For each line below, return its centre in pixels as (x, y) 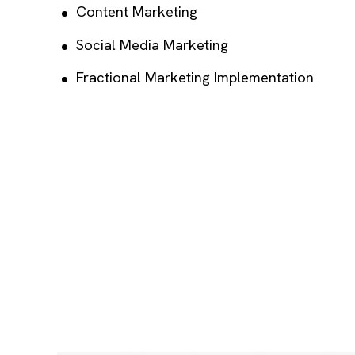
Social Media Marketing (152, 45)
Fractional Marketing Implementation (195, 78)
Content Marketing (137, 12)
